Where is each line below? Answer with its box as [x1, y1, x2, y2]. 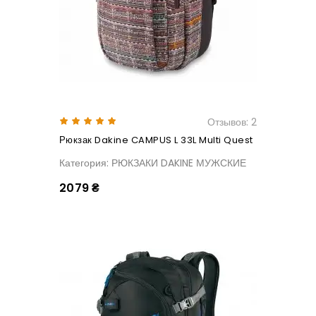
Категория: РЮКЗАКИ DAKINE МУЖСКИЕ [59, 156, 246, 171]
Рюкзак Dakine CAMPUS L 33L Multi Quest [59, 133, 253, 147]
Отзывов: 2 [207, 115, 257, 130]
